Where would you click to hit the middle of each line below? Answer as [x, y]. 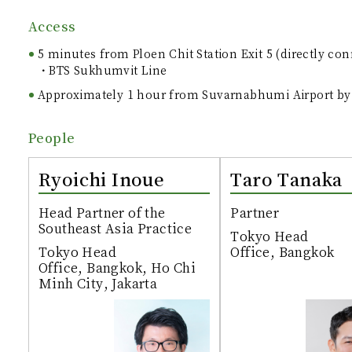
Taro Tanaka [286, 179]
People [52, 138]
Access [52, 27]
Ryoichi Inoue [102, 179]
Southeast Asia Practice [115, 229]
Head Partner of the [102, 213]
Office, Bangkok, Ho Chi [117, 268]
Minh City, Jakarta [98, 284]
